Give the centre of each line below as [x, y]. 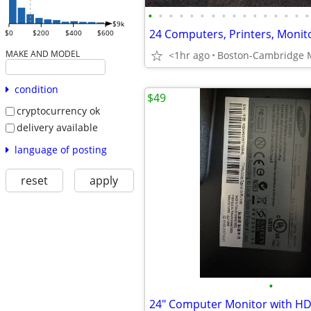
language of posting [60, 149]
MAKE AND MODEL [42, 54]
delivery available [57, 127]
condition [36, 90]
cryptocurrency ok [58, 111]
